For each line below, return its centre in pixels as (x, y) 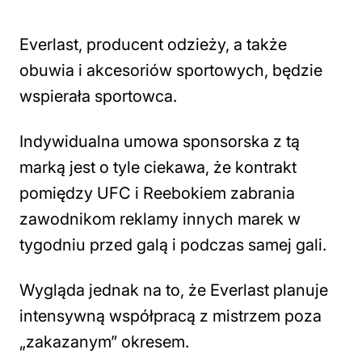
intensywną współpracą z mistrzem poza (170, 316)
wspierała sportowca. (98, 96)
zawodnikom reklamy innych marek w (160, 219)
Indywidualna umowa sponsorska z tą (160, 141)
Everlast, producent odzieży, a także (153, 44)
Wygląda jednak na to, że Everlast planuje (174, 290)
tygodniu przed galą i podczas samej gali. (173, 245)
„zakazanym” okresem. (104, 342)
